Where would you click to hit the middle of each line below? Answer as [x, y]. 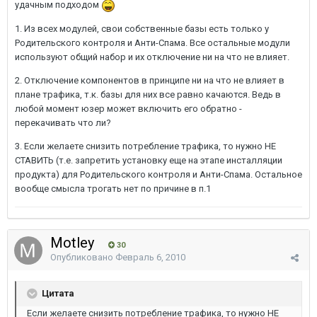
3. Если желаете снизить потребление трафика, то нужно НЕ [145, 146]
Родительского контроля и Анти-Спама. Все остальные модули [152, 42]
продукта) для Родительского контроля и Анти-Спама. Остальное [158, 174]
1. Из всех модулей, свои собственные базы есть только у [142, 28]
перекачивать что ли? [63, 122]
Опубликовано [83, 257]
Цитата [57, 293]
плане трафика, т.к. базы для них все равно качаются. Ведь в [148, 94]
